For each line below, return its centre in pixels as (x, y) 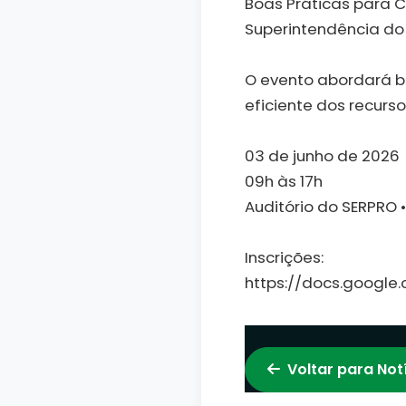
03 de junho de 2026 (322, 156)
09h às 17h (284, 182)
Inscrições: (284, 258)
